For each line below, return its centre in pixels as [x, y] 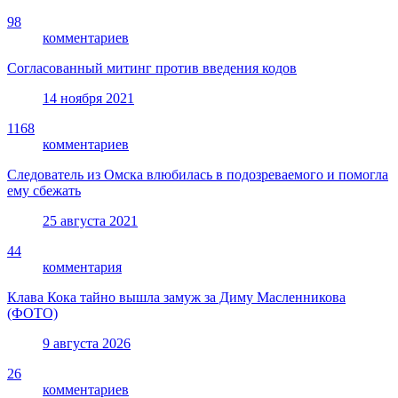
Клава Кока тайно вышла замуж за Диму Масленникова [176, 297]
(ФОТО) [32, 313]
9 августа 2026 [87, 343]
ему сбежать [44, 190]
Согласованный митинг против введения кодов [152, 68]
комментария [82, 267]
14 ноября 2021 [88, 98]
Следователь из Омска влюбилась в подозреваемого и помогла [198, 174]
